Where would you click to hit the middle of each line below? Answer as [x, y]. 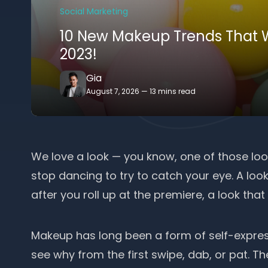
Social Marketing [94, 11]
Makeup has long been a [98, 235]
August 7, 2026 [113, 91]
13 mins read [173, 91]
